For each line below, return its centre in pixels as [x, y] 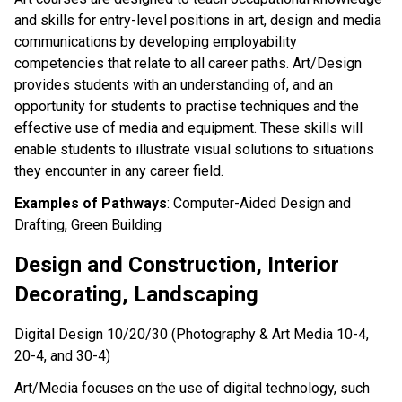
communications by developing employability [156, 41]
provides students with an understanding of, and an [174, 84]
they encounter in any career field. [119, 170]
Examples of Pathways [91, 203]
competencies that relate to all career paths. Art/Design [188, 63]
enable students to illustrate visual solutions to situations [194, 149]
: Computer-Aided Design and [259, 203]
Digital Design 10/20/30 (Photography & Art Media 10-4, [192, 334]
